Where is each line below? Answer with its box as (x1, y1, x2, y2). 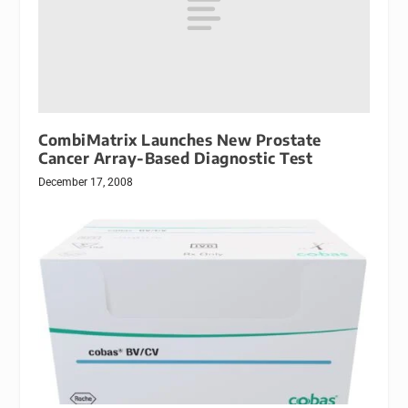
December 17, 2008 (38, 175, 134, 189)
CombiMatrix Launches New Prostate (38, 129, 321, 149)
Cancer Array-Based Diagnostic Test (38, 148, 313, 168)
